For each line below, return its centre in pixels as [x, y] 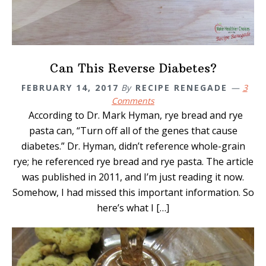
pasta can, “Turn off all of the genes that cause [133, 130]
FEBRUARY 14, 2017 [70, 87]
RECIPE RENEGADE [181, 87]
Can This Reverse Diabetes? [133, 68]
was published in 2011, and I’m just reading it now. [133, 177]
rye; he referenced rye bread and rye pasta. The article [133, 161]
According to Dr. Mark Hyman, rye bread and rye [133, 115]
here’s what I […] [133, 208]
